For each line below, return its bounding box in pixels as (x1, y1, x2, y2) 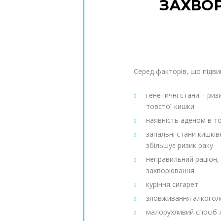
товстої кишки (146, 102, 194, 111)
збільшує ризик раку (146, 141, 213, 150)
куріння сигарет (146, 180, 198, 189)
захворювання (146, 166, 194, 176)
